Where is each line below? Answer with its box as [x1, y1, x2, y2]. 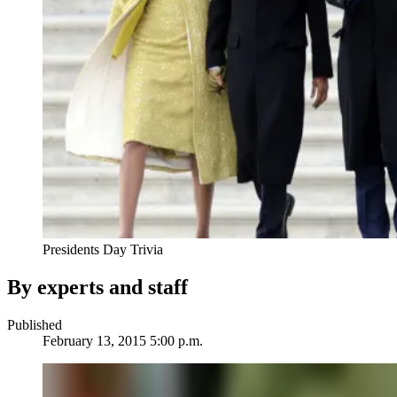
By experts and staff [7, 276, 188, 300]
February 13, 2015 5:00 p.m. [43, 333, 203, 349]
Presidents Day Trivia [43, 242, 163, 258]
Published [7, 317, 62, 333]
